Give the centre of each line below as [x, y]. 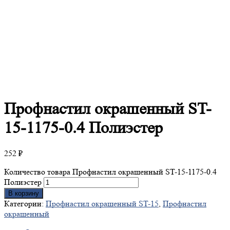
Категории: [25, 204]
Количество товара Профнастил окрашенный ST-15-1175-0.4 [110, 172]
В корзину [24, 194]
